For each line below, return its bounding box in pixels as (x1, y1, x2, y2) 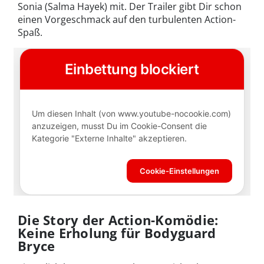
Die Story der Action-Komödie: (18, 210, 219, 229)
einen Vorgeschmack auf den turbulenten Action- (18, 13, 236, 27)
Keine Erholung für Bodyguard (18, 223, 216, 242)
